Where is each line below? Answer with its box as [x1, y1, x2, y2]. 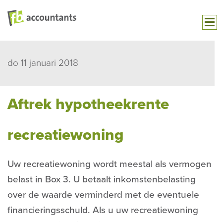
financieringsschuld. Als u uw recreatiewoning [7, 204, 198, 216]
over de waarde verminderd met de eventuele [7, 189, 199, 200]
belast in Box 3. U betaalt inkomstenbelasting [7, 173, 196, 185]
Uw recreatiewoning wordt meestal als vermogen [7, 158, 212, 169]
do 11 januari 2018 [7, 57, 78, 68]
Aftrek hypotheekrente [7, 95, 169, 114]
